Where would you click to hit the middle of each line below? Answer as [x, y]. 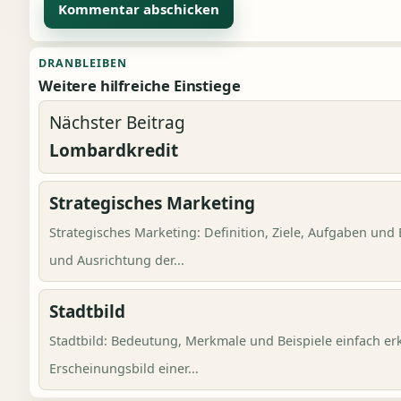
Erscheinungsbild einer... [124, 368]
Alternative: [80, 39]
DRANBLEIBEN [83, 63]
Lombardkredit [114, 150]
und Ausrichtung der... [117, 260]
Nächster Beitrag [117, 123]
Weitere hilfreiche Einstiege [140, 85]
